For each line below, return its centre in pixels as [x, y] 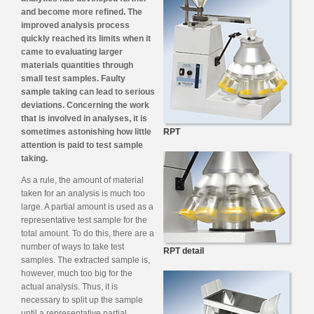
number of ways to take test [73, 246]
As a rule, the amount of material [82, 180]
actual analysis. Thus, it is [69, 286]
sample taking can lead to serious [88, 91]
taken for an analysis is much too [83, 193]
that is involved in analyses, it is [84, 118]
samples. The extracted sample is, [86, 260]
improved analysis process [75, 25]
